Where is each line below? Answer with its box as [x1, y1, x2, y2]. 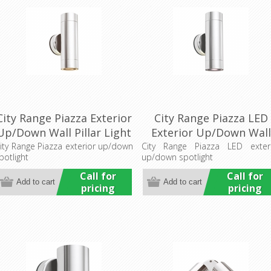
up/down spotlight [142, 151, 214, 163]
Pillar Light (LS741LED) [152, 139, 270, 154]
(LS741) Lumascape [14, 139, 114, 154]
